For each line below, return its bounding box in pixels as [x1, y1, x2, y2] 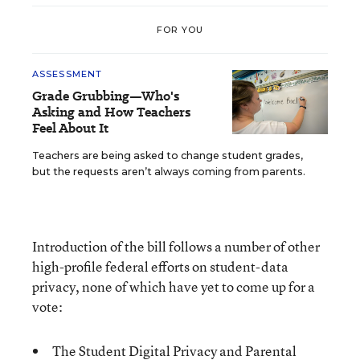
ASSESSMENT [32, 68, 102, 80]
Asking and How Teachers [32, 103, 190, 121]
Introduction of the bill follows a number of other [32, 237, 320, 256]
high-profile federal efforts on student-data [32, 257, 288, 276]
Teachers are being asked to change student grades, [32, 149, 303, 162]
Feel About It [32, 119, 108, 137]
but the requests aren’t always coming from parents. [32, 166, 305, 178]
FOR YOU [156, 23, 204, 35]
